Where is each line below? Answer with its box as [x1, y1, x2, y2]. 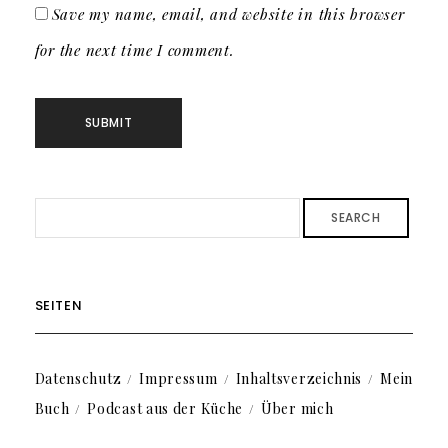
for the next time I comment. [34, 40, 235, 61]
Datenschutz [34, 369, 122, 389]
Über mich [261, 399, 334, 419]
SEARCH [331, 209, 381, 227]
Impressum [139, 369, 218, 389]
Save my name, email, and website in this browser [51, 4, 405, 25]
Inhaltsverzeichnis [235, 369, 363, 389]
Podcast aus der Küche [87, 399, 244, 419]
